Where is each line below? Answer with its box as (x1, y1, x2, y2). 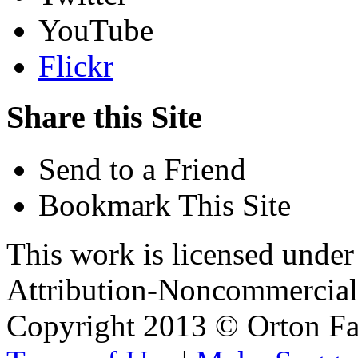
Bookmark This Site (38, 188, 291, 223)
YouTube (38, 12, 153, 47)
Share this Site (6, 99, 202, 136)
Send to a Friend (38, 152, 246, 187)
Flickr (38, 48, 113, 83)
